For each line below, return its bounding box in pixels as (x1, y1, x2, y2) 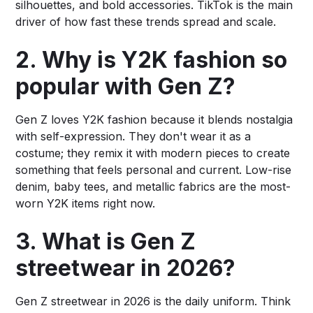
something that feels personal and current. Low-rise (15, 162, 292, 177)
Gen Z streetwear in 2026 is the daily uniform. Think (15, 293, 291, 308)
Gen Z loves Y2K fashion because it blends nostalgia (15, 112, 293, 126)
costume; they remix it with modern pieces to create (15, 145, 291, 160)
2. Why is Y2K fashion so (15, 45, 288, 73)
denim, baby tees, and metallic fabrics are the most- (15, 179, 291, 194)
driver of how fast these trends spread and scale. (15, 14, 277, 29)
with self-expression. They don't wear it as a (15, 129, 252, 143)
